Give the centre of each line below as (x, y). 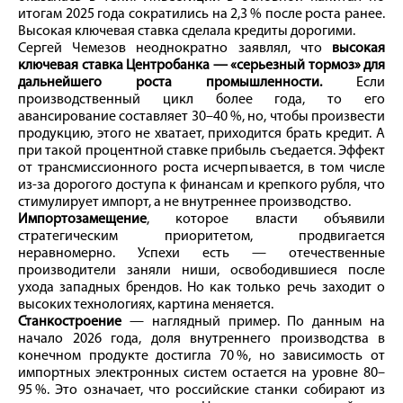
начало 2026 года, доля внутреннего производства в (201, 339)
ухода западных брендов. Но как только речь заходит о (201, 287)
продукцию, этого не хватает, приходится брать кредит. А (201, 134)
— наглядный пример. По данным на (253, 322)
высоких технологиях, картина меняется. (147, 304)
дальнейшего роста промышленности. (170, 82)
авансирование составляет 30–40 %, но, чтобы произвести (201, 116)
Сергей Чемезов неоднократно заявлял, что (175, 48)
